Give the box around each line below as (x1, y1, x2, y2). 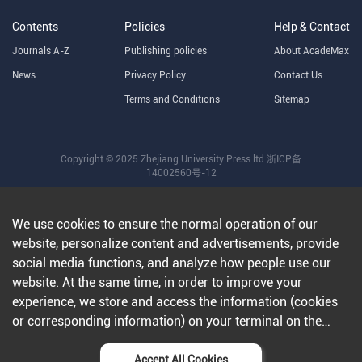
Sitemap (274, 94, 309, 105)
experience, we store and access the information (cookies (12, 294, 338, 309)
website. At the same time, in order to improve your (12, 275, 302, 290)
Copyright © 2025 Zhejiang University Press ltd (61, 154, 267, 165)
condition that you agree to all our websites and (12, 333, 284, 348)
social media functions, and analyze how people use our (12, 255, 331, 271)
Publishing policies (124, 45, 207, 57)
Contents (12, 20, 58, 33)
